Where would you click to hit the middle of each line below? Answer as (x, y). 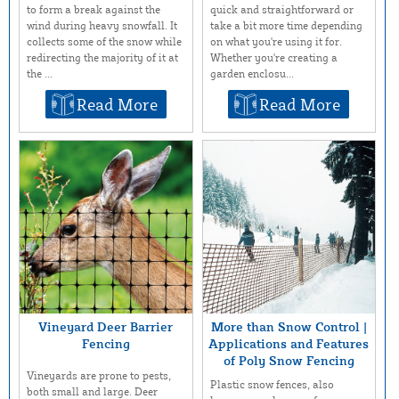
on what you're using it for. (276, 42)
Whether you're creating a (273, 58)
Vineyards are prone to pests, (99, 376)
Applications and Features (289, 343)
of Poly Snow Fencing (289, 360)
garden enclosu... (252, 74)
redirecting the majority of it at (102, 58)
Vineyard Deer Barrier (106, 326)
